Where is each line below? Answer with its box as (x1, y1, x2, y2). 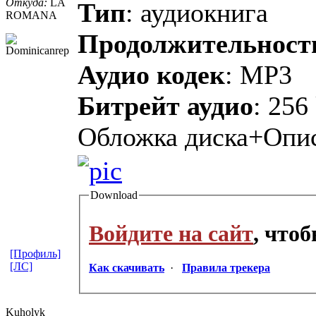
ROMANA (6, 8, 57, 21)
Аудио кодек (78, 59, 225, 90)
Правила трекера (182, 262, 270, 274)
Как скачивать (89, 262, 164, 274)
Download (90, 189, 138, 202)
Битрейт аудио (78, 90, 253, 121)
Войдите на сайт (89, 221, 253, 247)
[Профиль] (10, 247, 61, 260)
